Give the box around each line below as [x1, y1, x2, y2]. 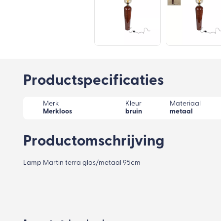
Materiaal [170, 100, 201, 108]
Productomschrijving [23, 134, 164, 149]
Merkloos [43, 108, 72, 115]
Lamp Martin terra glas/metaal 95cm [23, 159, 141, 167]
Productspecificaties [23, 74, 164, 89]
